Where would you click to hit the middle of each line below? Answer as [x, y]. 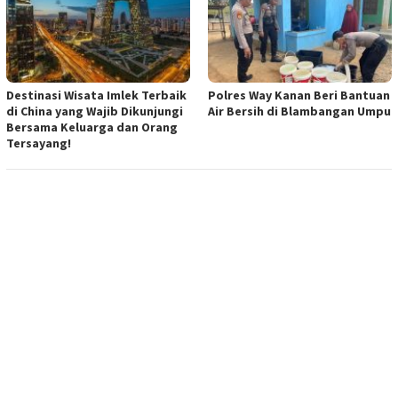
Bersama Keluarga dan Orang [92, 127]
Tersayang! [39, 143]
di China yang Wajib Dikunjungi [95, 111]
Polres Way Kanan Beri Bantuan [299, 96]
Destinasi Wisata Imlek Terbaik [96, 96]
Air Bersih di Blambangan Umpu [299, 111]
